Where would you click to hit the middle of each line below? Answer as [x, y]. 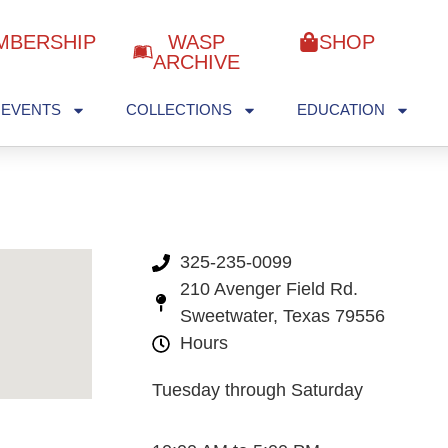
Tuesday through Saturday [257, 390]
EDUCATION [341, 109]
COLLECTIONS [179, 109]
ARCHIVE [197, 62]
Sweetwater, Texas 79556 [282, 316]
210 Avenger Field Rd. [268, 289]
